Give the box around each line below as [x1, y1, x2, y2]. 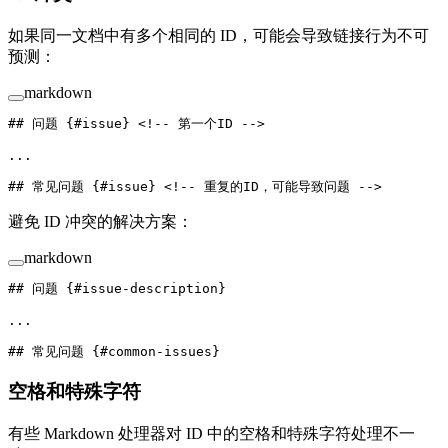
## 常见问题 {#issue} [8, 178, 164, 194]
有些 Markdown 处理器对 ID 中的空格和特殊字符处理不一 [8, 425, 415, 443]
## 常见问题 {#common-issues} [8, 343, 220, 359]
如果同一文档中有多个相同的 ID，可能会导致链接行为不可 [8, 26, 429, 44]
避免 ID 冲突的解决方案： [8, 212, 193, 230]
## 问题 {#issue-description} [8, 280, 226, 296]
